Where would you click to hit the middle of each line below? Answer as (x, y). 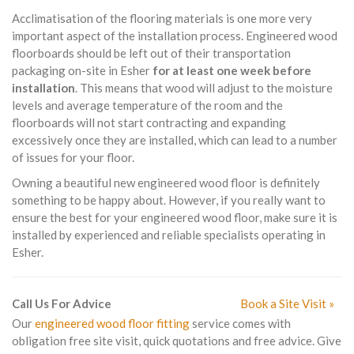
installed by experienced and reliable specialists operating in (169, 235)
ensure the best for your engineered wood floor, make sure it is (175, 217)
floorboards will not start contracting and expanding (149, 122)
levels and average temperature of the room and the (147, 105)
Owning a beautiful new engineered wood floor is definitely (166, 183)
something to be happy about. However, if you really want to (169, 200)
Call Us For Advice (62, 303)
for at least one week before (232, 70)
